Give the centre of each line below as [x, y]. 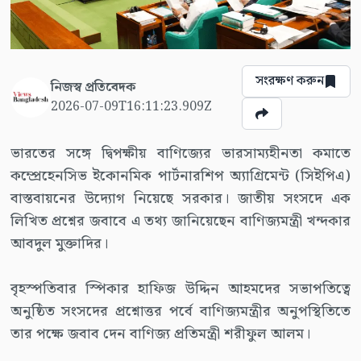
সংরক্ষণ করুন [290, 81]
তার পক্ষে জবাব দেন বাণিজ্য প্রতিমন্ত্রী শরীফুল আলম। [160, 334]
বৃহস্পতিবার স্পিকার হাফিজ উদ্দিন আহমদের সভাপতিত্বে [180, 289]
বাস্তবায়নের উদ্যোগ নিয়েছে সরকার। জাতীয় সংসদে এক [180, 199]
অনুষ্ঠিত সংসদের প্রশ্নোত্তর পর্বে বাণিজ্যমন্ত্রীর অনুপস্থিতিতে [180, 312]
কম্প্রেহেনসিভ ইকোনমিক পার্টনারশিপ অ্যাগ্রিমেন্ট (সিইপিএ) [180, 176]
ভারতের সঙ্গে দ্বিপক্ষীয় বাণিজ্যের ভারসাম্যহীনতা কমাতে [180, 154]
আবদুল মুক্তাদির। [59, 244]
